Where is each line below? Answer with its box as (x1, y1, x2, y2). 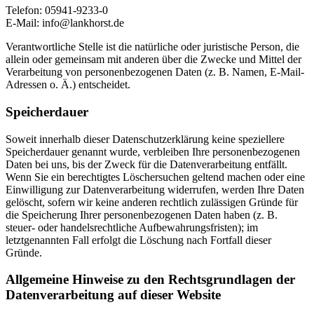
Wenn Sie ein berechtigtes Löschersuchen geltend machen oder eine (6, 170, 305, 183)
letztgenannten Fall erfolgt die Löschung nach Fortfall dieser (6, 233, 271, 246)
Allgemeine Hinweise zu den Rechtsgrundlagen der (6, 272, 295, 287)
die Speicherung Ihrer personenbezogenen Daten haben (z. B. (6, 208, 278, 221)
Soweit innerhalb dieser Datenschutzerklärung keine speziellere (6, 132, 285, 145)
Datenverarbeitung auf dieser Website (6, 287, 221, 303)
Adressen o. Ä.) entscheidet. (6, 78, 130, 91)
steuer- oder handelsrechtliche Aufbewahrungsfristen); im (6, 221, 258, 233)
